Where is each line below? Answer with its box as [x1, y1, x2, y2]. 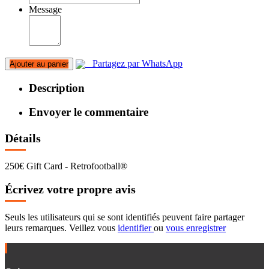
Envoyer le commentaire [29, 106, 148, 119]
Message [29, 4, 62, 14]
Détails [5, 131, 41, 145]
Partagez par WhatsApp [85, 58, 183, 68]
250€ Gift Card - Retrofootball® [5, 160, 127, 171]
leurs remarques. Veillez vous [5, 222, 118, 233]
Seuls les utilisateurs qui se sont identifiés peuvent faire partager [5, 211, 244, 222]
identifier [118, 222, 154, 233]
